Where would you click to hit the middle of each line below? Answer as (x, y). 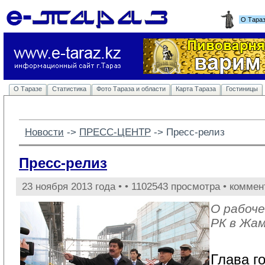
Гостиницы (242, 89)
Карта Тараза (196, 89)
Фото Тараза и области (131, 89)
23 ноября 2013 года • (73, 186)
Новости (44, 132)
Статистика (69, 89)
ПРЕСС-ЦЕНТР (115, 132)
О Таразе (28, 89)
